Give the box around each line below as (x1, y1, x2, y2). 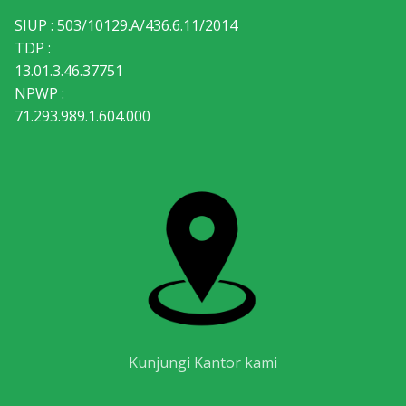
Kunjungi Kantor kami (129, 353, 277, 373)
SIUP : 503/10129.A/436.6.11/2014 (14, 14, 237, 35)
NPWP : (14, 82, 64, 103)
